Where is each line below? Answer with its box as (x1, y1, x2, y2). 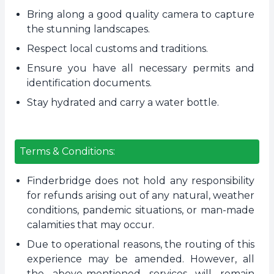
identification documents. (27, 77, 152, 89)
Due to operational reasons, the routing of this (27, 239, 254, 250)
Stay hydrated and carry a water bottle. (27, 97, 219, 108)
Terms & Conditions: (20, 146, 115, 157)
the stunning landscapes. (27, 23, 150, 35)
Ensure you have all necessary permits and (27, 62, 254, 74)
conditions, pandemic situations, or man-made (27, 204, 254, 216)
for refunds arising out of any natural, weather (27, 190, 254, 201)
